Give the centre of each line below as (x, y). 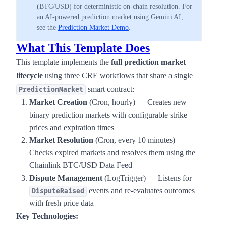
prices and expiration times (72, 127)
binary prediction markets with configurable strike (108, 115)
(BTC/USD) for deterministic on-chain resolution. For (115, 6)
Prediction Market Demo (93, 27)
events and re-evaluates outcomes (141, 190)
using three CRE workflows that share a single (118, 75)
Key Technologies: (47, 216)
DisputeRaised (58, 191)
